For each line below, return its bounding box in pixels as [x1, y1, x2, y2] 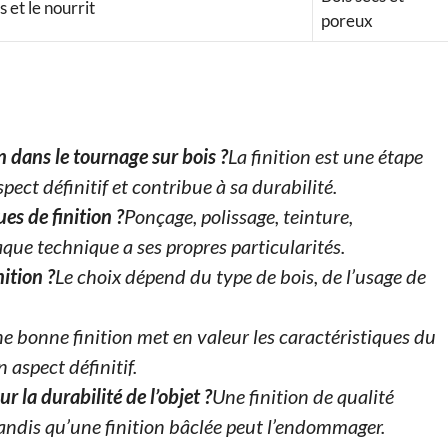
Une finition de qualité [212, 384, 395, 409]
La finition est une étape [228, 144, 424, 169]
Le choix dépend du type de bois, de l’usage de [55, 264, 427, 289]
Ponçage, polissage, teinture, [124, 204, 354, 229]
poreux [321, 9, 373, 31]
